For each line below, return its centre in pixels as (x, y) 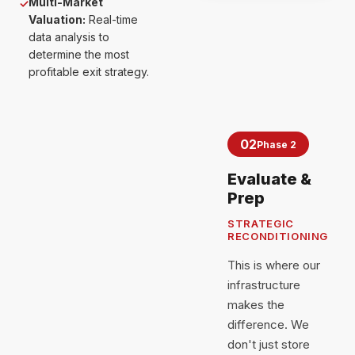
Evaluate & (269, 179)
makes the (256, 305)
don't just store (269, 344)
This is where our (274, 265)
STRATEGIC (261, 223)
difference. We (268, 324)
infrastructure (264, 285)
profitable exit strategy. (89, 72)
